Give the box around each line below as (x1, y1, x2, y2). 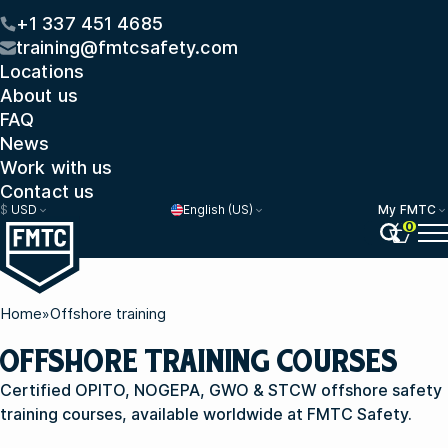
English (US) (182, 202, 253, 217)
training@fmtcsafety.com (16, 37, 238, 58)
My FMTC (378, 202, 436, 217)
